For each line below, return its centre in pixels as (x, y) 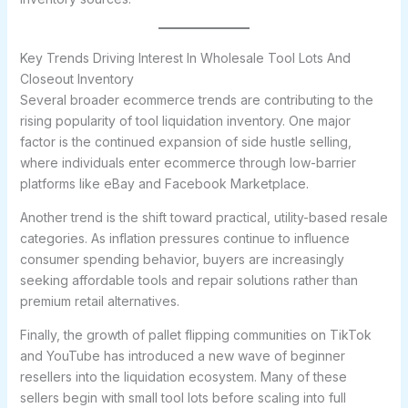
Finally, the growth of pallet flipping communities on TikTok (195, 335)
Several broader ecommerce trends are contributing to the (196, 100)
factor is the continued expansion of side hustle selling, (185, 142)
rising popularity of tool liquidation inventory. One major (185, 121)
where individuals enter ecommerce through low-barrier (188, 163)
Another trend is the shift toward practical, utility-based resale (204, 217)
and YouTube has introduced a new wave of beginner (182, 356)
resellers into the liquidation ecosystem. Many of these (183, 377)
